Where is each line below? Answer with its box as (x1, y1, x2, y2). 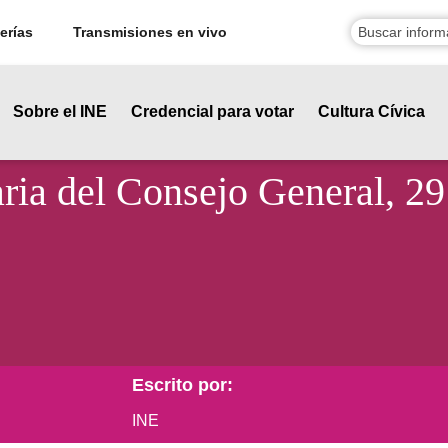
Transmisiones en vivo (72, 24, 227, 40)
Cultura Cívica (318, 103, 425, 121)
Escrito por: (132, 374, 233, 395)
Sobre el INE (13, 103, 107, 121)
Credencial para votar (131, 103, 294, 121)
